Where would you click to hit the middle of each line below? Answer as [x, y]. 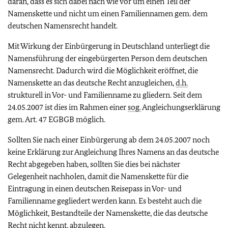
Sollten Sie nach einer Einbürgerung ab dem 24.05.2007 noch [109, 139]
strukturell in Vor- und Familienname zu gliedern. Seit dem [105, 95]
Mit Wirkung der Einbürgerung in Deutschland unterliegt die [109, 46]
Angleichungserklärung [181, 107]
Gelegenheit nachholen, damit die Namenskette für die [98, 176]
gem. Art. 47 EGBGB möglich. [56, 119]
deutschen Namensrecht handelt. [63, 25]
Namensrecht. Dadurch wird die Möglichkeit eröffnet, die [103, 70]
